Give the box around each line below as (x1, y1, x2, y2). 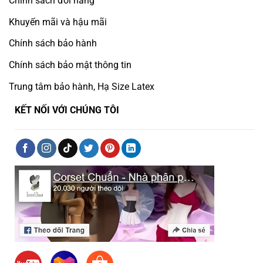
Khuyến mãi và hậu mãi (9, 16, 107, 28)
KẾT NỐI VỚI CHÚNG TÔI (15, 104, 119, 116)
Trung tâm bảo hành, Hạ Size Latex (9, 80, 154, 92)
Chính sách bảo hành (9, 38, 97, 49)
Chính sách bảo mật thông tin (9, 59, 131, 71)
